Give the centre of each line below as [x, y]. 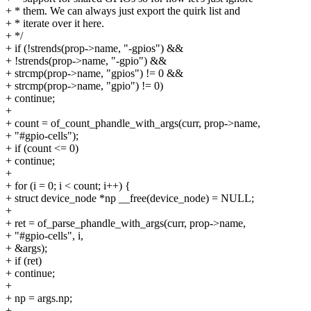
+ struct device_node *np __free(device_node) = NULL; [130, 198]
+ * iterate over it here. [55, 23]
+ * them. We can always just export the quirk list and [123, 10]
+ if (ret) [24, 260]
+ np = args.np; [39, 298]
